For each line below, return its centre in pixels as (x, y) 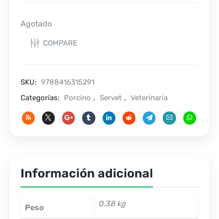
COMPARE (60, 43)
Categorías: (41, 98)
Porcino (77, 98)
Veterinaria (149, 98)
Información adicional (87, 173)
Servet (111, 98)
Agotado (36, 24)
